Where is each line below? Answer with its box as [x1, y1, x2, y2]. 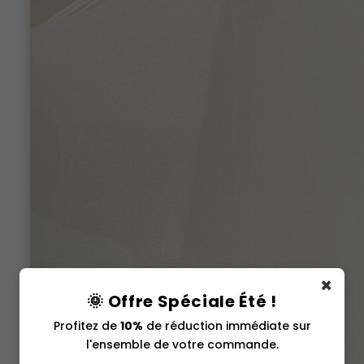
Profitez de [53, 318, 120, 334]
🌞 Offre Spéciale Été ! [87, 290, 277, 313]
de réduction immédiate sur [142, 318, 311, 334]
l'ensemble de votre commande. [85, 336, 279, 353]
